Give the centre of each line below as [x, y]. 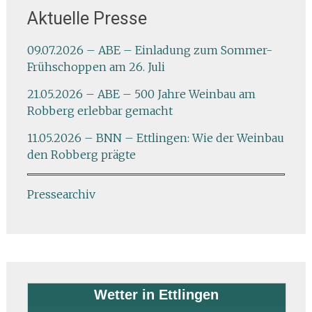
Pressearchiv [61, 194]
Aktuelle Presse [87, 18]
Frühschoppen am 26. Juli [96, 67]
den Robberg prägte [81, 155]
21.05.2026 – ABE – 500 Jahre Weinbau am [141, 94]
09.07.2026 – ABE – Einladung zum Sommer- [149, 50]
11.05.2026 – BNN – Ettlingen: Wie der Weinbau [155, 138]
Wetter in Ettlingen [157, 295]
